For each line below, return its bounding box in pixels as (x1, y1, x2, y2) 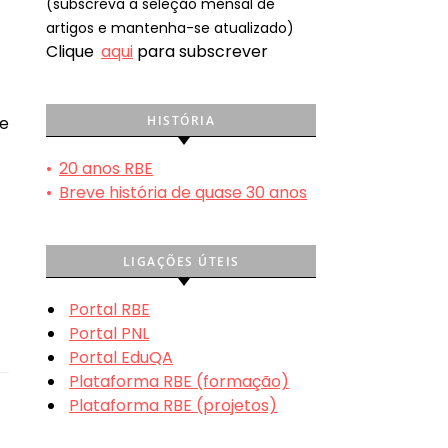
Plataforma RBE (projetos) (69, 393, 277, 417)
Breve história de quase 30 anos (59, 180, 307, 204)
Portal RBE (69, 297, 150, 321)
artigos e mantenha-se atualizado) (46, 17, 294, 38)
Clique (46, 39, 98, 63)
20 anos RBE (59, 156, 153, 180)
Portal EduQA (69, 345, 173, 369)
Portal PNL (69, 321, 149, 345)
